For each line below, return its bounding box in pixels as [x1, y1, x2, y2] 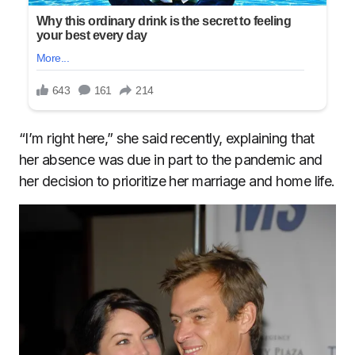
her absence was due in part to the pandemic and [19, 151, 323, 169]
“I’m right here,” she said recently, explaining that [19, 130, 315, 147]
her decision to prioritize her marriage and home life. [19, 173, 335, 190]
